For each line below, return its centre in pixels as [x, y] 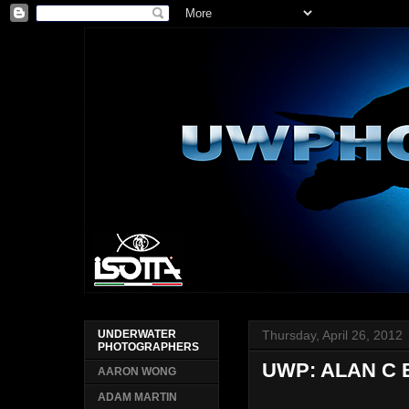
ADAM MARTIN [138, 398]
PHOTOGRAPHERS [149, 347]
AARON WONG [137, 372]
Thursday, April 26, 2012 [333, 335]
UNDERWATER [137, 335]
